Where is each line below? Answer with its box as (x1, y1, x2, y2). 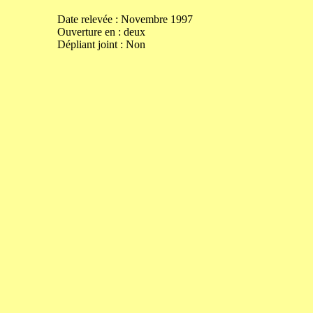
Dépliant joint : (57, 38, 126, 50)
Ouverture (57, 26, 105, 38)
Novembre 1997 (120, 13, 193, 25)
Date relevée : (57, 13, 121, 25)
